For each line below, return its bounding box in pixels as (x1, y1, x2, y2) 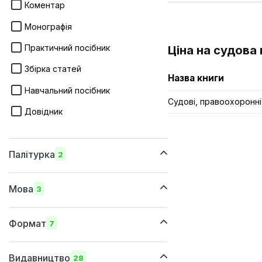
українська (25, 209, 68, 219)
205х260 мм (25, 243, 73, 254)
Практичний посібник (25, 42, 110, 53)
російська (25, 230, 64, 241)
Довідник (25, 106, 63, 117)
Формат (9, 218, 46, 230)
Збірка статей (25, 64, 81, 74)
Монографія (25, 21, 72, 32)
